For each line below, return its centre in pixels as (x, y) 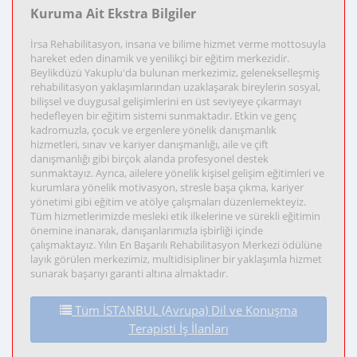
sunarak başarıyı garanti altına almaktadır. (129, 273)
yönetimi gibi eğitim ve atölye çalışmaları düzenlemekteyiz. (168, 202)
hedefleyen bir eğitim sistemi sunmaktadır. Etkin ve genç (163, 116)
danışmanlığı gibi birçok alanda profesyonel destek (149, 159)
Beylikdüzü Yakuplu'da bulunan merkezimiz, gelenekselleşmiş (175, 73)
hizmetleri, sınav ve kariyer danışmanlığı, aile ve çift (149, 144)
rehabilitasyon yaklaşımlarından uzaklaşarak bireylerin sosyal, (175, 87)
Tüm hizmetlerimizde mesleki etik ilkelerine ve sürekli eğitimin (175, 216)
